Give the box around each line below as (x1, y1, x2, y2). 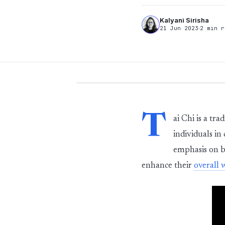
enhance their (142, 161, 194, 170)
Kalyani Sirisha (160, 16, 209, 24)
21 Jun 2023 (160, 25, 198, 32)
